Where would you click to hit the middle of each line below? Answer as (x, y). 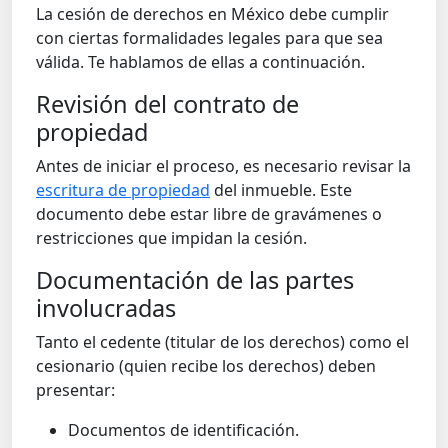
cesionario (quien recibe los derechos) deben (206, 365)
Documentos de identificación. (183, 429)
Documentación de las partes (195, 279)
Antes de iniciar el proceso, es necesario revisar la (223, 165)
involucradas (106, 307)
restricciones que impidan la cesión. (171, 237)
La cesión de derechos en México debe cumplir (212, 13)
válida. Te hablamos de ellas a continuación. (200, 61)
